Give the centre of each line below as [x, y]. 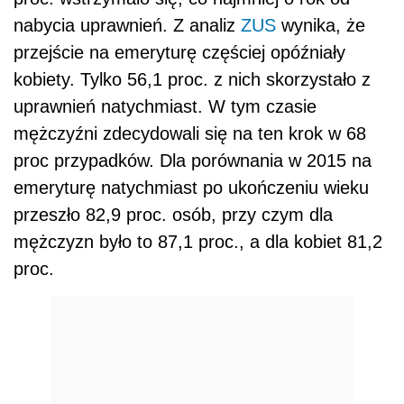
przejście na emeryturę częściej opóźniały [179, 52]
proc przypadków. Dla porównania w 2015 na [193, 160]
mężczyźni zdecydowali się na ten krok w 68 [190, 133]
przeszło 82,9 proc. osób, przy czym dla [173, 214]
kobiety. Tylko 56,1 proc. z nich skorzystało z [192, 79]
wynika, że [321, 25]
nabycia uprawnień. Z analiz [127, 25]
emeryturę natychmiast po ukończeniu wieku [191, 187]
